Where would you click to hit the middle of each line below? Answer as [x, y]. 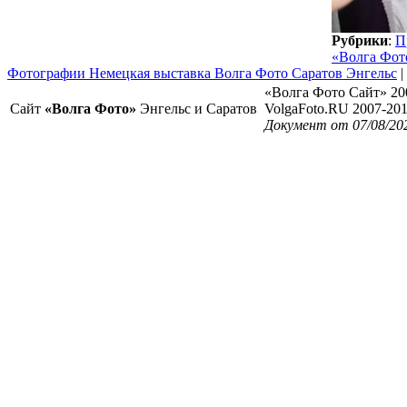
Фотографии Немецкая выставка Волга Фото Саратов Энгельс [202, 73]
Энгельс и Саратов [197, 109]
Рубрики [360, 40]
